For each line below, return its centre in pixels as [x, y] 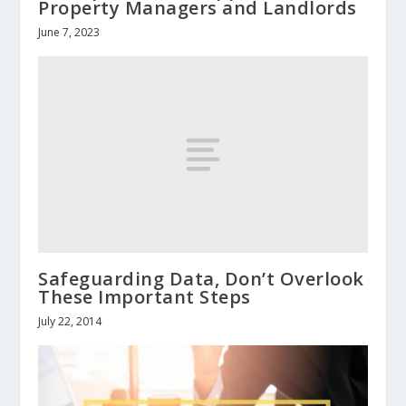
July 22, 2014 [70, 322]
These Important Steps [145, 297]
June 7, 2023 [69, 32]
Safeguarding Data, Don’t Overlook [201, 279]
